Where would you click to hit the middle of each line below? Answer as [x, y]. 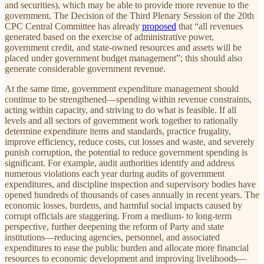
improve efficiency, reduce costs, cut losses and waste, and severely [130, 141]
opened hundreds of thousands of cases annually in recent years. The [132, 194]
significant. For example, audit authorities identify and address [120, 163]
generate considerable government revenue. [85, 68]
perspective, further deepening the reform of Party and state [114, 226]
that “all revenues [209, 26]
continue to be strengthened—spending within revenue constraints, [128, 99]
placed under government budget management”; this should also [123, 58]
